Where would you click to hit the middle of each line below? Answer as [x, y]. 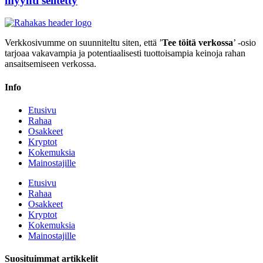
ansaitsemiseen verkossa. [52, 64]
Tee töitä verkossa [198, 43]
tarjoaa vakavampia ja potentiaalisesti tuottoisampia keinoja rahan [125, 53]
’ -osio [245, 43]
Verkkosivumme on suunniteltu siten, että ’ [83, 43]
